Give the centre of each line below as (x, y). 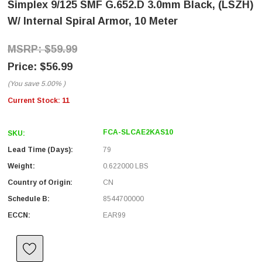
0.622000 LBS (126, 166)
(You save (23, 84)
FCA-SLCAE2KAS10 (138, 132)
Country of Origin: (40, 182)
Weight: (21, 166)
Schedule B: (29, 199)
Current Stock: (35, 101)
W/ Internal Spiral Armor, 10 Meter (93, 21)
